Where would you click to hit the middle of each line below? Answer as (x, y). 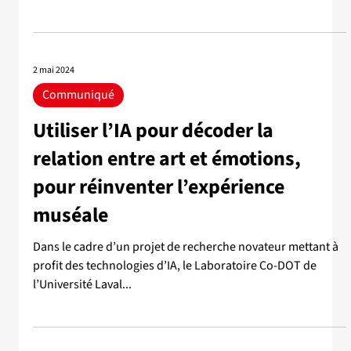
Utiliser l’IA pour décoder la (153, 131)
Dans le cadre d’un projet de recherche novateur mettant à (186, 247)
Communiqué (78, 95)
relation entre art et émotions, (167, 159)
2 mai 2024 (54, 70)
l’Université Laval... (82, 285)
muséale (71, 215)
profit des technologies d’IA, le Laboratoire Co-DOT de (175, 266)
